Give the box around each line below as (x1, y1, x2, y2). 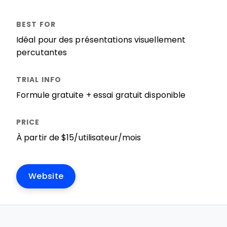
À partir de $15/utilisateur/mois (16, 133, 141, 142)
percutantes (16, 48, 67, 57)
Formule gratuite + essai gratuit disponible (16, 91, 186, 99)
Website (28, 172, 64, 180)
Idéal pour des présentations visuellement (16, 35, 186, 44)
